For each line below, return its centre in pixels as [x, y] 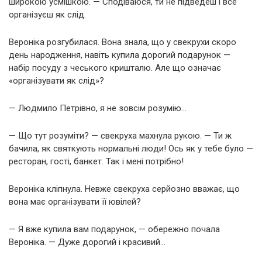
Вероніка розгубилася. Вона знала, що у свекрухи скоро [123, 42]
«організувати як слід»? [56, 80]
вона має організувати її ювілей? [75, 201]
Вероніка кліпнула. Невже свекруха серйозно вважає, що [124, 189]
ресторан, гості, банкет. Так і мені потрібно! [96, 161]
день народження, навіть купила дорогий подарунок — [120, 55]
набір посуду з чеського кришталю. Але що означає [115, 68]
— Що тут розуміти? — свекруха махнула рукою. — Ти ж [120, 135]
